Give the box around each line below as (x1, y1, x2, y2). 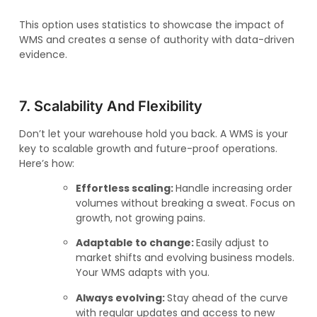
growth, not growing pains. (75, 211, 205, 226)
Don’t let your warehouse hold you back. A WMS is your (18, 126, 288, 141)
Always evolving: (75, 290, 167, 305)
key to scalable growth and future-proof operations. (18, 141, 277, 156)
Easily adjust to (195, 236, 269, 250)
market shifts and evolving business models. (75, 250, 294, 265)
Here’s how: (18, 156, 74, 171)
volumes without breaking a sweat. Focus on (75, 196, 295, 211)
